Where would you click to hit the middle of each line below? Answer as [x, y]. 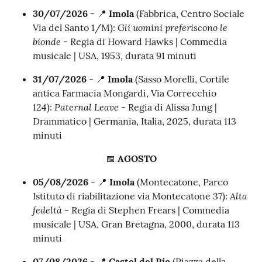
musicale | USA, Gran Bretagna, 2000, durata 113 [136, 224]
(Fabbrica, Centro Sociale [190, 14]
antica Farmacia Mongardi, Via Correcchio [125, 93]
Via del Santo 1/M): [75, 28]
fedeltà [47, 210]
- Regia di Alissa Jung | [168, 107]
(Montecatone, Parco [182, 182]
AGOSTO [137, 159]
